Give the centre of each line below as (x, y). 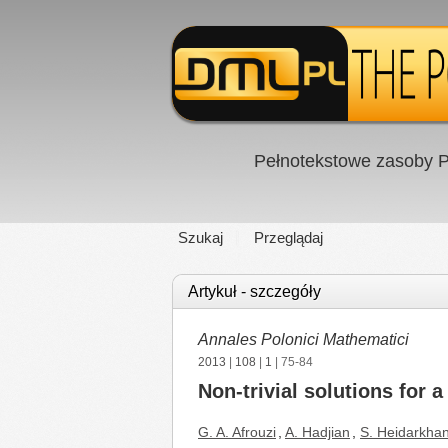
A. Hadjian (317, 432)
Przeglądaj (288, 237)
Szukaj (200, 237)
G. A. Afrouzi (237, 432)
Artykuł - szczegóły (254, 291)
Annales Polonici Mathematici (303, 339)
